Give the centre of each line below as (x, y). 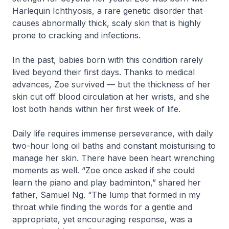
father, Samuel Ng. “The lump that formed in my (106, 194)
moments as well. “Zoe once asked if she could (104, 170)
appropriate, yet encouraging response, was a (102, 219)
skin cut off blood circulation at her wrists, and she (111, 96)
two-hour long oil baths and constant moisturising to (114, 145)
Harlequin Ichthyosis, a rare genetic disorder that (107, 10)
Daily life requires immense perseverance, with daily (113, 133)
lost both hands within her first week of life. (98, 109)
